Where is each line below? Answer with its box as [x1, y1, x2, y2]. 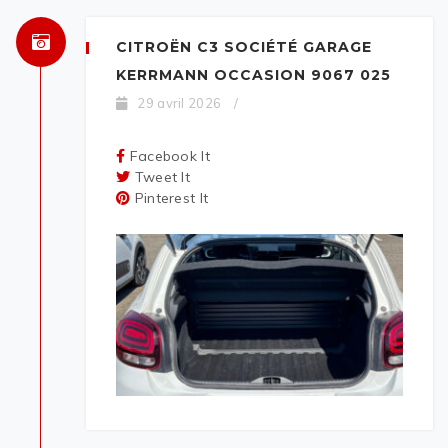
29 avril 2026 [137, 95, 222, 112]
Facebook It [129, 147, 210, 166]
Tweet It [134, 168, 191, 187]
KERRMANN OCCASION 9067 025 [116, 66, 391, 85]
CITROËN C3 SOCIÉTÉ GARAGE [116, 38, 372, 57]
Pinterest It [134, 189, 209, 208]
